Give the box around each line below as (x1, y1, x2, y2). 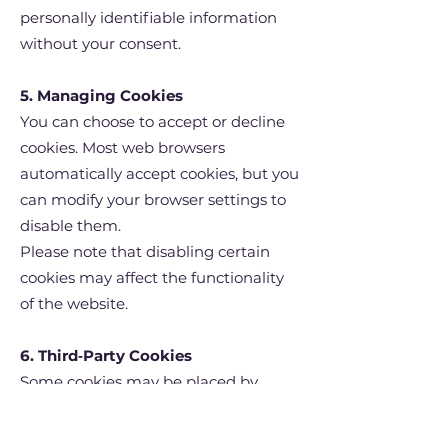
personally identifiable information (20, 7, 277, 27)
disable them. (20, 215, 121, 235)
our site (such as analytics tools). (20, 423, 255, 443)
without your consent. (20, 33, 181, 53)
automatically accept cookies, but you (20, 163, 299, 183)
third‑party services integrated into (20, 397, 278, 417)
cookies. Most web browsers (20, 137, 225, 157)
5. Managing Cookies (20, 85, 183, 105)
